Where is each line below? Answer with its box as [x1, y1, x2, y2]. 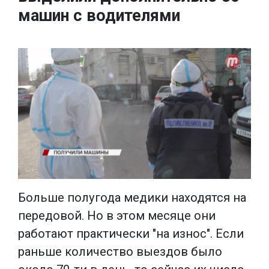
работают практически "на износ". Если [18, 226, 244, 241]
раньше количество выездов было [18, 244, 222, 259]
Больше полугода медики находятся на [18, 190, 246, 205]
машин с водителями [18, 6, 180, 25]
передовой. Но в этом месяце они [18, 208, 216, 223]
